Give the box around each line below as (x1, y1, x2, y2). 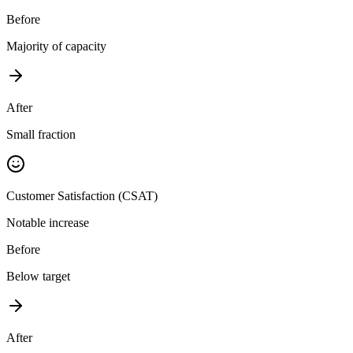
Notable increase (6, 216, 89, 230)
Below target (6, 269, 70, 284)
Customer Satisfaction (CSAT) (6, 189, 158, 203)
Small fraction (6, 128, 76, 142)
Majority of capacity (6, 39, 106, 54)
